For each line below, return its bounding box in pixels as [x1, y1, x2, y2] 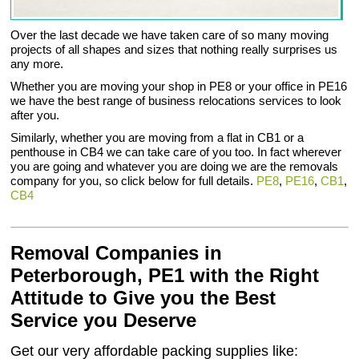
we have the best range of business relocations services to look [10, 94, 342, 108]
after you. [10, 108, 60, 123]
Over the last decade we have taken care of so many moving [10, 28, 329, 42]
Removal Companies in [10, 242, 223, 264]
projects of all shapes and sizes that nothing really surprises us [10, 42, 338, 57]
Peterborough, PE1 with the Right [10, 264, 320, 287]
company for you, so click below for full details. [10, 174, 257, 188]
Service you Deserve [10, 309, 197, 332]
